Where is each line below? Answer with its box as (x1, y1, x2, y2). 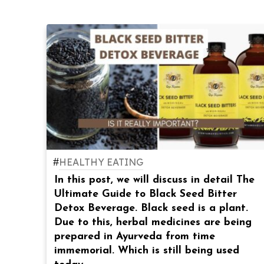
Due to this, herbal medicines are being (54, 217, 252, 228)
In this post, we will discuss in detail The (54, 175, 255, 186)
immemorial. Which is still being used (54, 246, 240, 256)
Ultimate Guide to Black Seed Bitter (54, 189, 237, 200)
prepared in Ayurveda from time (54, 232, 216, 242)
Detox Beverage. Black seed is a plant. (54, 203, 249, 214)
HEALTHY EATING (59, 156, 144, 169)
